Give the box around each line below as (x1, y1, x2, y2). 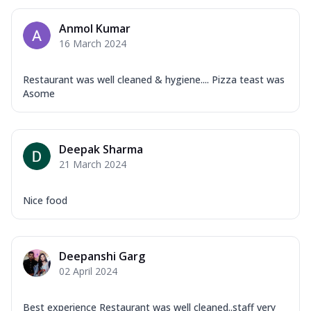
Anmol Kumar (59, 20, 131, 36)
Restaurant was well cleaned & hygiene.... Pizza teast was (23, 72, 285, 86)
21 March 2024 (59, 157, 126, 171)
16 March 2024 (59, 36, 126, 50)
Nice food (23, 193, 67, 207)
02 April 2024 (59, 264, 117, 278)
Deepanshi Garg (59, 248, 145, 264)
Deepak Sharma (59, 141, 143, 157)
